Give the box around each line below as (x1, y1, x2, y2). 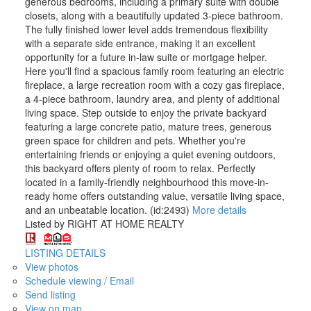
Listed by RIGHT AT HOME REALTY (24, 216, 184, 230)
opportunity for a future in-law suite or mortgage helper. (24, 49, 267, 64)
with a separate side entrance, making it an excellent (24, 35, 255, 50)
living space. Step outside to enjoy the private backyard (24, 105, 267, 119)
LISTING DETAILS (24, 246, 106, 260)
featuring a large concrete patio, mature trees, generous (24, 119, 271, 133)
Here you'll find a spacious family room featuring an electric (24, 63, 284, 78)
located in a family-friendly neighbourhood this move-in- (24, 174, 269, 189)
